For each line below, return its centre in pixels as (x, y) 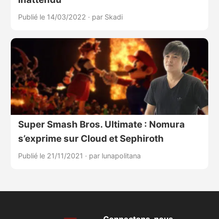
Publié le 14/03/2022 (53, 17)
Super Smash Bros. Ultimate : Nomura (101, 125)
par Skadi (107, 17)
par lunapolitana (115, 156)
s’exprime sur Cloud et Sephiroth (91, 139)
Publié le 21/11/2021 (51, 156)
